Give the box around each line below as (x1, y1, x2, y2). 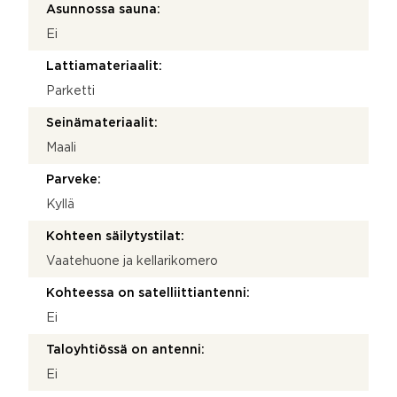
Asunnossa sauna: (46, 4, 160, 15)
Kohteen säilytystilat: (46, 230, 184, 242)
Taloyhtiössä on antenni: (46, 344, 205, 355)
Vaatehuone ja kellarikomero (46, 255, 218, 267)
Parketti (46, 85, 95, 97)
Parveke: (46, 174, 101, 185)
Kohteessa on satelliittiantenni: (46, 287, 250, 299)
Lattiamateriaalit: (46, 60, 162, 72)
